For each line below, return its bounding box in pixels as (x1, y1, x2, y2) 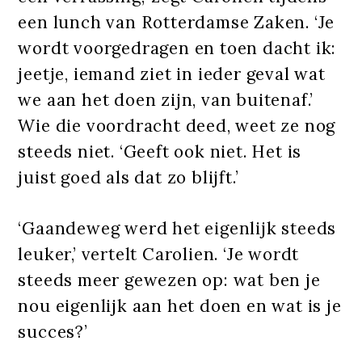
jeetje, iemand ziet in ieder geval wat (18, 62, 326, 85)
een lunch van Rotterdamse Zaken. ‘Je (18, 11, 335, 33)
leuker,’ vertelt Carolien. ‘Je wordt (18, 242, 300, 265)
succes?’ (18, 320, 88, 343)
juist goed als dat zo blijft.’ (18, 166, 239, 188)
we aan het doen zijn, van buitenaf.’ (18, 88, 314, 111)
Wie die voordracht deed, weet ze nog (18, 114, 336, 137)
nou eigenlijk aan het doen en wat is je (18, 294, 342, 317)
